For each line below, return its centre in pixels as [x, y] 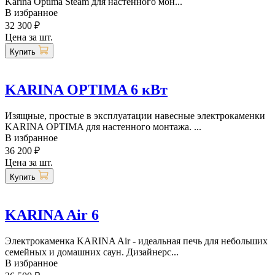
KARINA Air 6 [52, 215]
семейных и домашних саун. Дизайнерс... [92, 252]
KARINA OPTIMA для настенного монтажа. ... [103, 126]
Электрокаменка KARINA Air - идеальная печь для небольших [136, 241]
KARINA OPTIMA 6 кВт [86, 89]
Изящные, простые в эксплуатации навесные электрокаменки [135, 115]
